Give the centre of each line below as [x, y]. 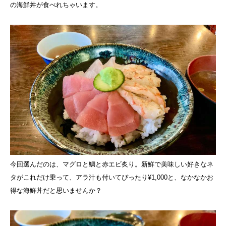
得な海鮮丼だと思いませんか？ [56, 191]
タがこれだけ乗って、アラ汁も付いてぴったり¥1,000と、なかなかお [112, 178]
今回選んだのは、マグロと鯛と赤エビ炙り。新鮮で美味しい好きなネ [112, 164]
